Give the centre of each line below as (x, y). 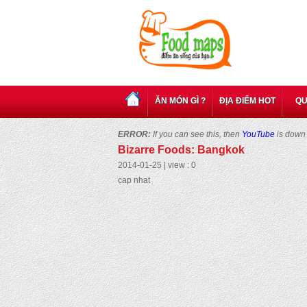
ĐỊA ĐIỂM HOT (247, 101)
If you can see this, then (196, 134)
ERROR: (134, 134)
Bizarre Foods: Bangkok (181, 150)
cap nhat (134, 180)
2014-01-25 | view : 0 (157, 165)
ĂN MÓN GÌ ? (180, 101)
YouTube (258, 134)
